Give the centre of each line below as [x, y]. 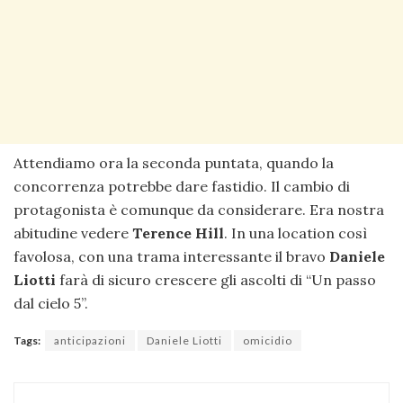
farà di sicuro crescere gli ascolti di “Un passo [216, 279]
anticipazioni [90, 340]
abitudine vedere [73, 233]
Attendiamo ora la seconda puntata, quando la [174, 162]
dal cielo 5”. [51, 303]
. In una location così [296, 233]
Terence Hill [178, 233]
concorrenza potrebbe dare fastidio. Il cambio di [182, 186]
